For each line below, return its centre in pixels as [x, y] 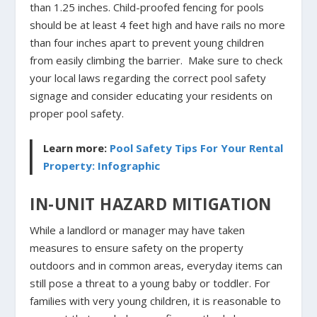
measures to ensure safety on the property [137, 247]
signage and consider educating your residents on [151, 96]
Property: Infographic [102, 166]
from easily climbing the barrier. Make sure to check [156, 60]
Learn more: [77, 148]
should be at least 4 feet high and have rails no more [158, 25]
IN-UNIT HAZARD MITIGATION [151, 204]
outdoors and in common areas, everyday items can [156, 265]
